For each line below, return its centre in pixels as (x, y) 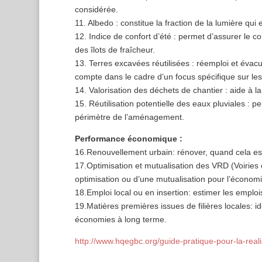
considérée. (96, 10)
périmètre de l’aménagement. (129, 117)
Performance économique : (128, 139)
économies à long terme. (120, 220)
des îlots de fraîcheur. (115, 50)
